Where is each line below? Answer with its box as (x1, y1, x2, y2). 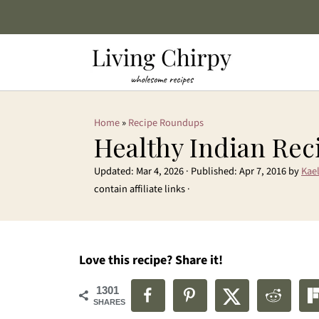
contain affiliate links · (94, 182, 190, 197)
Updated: (94, 164, 136, 179)
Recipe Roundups (128, 115, 204, 130)
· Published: (184, 164, 239, 179)
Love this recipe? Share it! (79, 251, 223, 269)
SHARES (93, 298, 125, 306)
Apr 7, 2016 (239, 164, 286, 179)
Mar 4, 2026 (136, 164, 184, 179)
